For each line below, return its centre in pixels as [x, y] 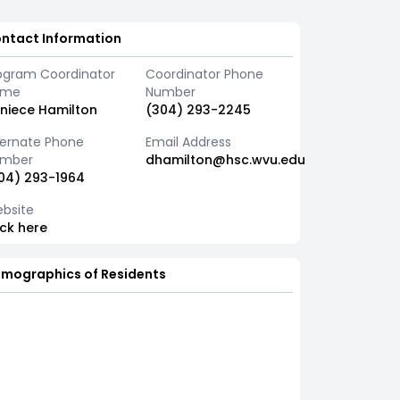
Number [170, 92]
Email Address [188, 142]
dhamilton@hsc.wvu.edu [225, 160]
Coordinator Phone [204, 74]
